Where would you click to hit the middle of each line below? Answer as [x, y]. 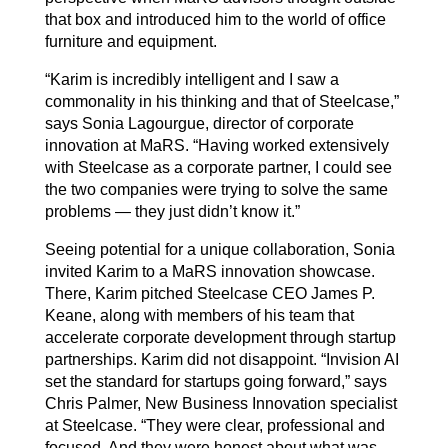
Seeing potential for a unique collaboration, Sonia [220, 250]
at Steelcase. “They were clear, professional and [215, 426]
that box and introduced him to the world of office [215, 20]
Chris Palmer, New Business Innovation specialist [221, 404]
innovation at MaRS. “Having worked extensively [217, 146]
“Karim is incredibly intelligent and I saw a [192, 80]
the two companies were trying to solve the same [216, 190]
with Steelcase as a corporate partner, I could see [218, 168]
